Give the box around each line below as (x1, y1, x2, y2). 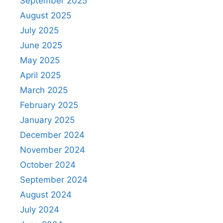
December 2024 (20, 129, 85, 140)
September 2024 (20, 174, 88, 185)
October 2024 (20, 159, 76, 170)
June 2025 (20, 40, 62, 50)
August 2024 (20, 189, 72, 200)
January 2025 (20, 114, 75, 125)
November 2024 (20, 144, 85, 155)
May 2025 (20, 55, 60, 65)
